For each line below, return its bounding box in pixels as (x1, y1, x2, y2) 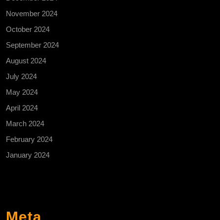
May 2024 (6, 88, 38, 97)
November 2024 (6, 9, 57, 18)
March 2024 (6, 119, 44, 128)
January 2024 (6, 151, 50, 160)
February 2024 (6, 135, 53, 144)
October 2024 (6, 25, 50, 34)
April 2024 (6, 104, 38, 112)
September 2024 (6, 41, 59, 50)
